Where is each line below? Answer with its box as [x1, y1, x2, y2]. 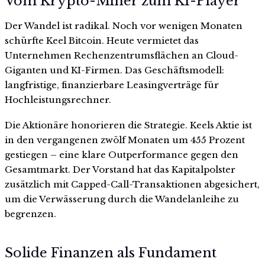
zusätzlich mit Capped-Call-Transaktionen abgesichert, [5, 179, 260, 190]
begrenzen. [5, 208, 56, 220]
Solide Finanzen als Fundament [5, 244, 216, 261]
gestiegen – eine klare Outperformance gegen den [5, 149, 238, 161]
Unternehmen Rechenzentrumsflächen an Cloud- [5, 49, 238, 61]
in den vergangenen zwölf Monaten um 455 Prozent [5, 134, 245, 146]
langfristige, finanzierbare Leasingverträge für [5, 79, 219, 91]
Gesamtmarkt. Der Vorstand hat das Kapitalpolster [5, 164, 235, 176]
